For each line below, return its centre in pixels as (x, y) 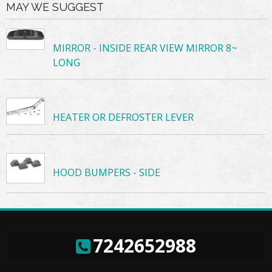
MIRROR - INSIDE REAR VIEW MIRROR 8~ (145, 48)
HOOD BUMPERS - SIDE (107, 173)
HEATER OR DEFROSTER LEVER (124, 117)
